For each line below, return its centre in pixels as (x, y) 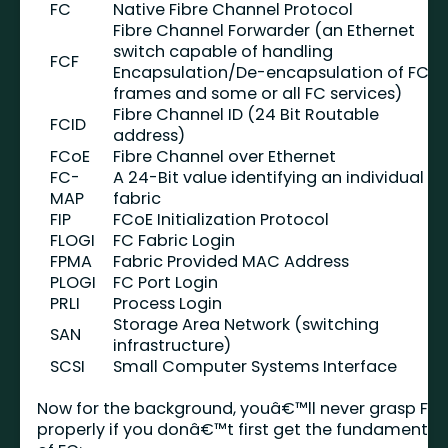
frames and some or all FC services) (258, 93)
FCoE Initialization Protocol (221, 219)
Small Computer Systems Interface (255, 366)
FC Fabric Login (174, 240)
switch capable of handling (223, 51)
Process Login (168, 303)
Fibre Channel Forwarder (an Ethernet (264, 30)
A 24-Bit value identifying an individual (269, 177)
